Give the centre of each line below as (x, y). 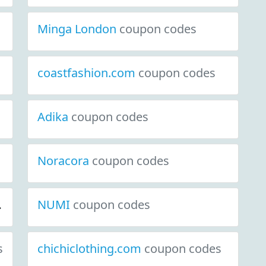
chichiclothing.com (91, 248)
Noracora (65, 161)
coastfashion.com (88, 73)
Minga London (78, 29)
